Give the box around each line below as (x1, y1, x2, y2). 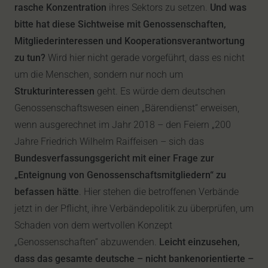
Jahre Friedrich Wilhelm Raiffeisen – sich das (14, 136, 204, 147)
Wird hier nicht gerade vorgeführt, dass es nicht (45, 52, 245, 63)
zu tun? (14, 52, 45, 63)
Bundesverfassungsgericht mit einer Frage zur (14, 153, 214, 164)
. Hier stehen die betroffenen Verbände (79, 186, 239, 197)
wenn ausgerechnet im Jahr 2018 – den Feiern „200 (14, 119, 231, 130)
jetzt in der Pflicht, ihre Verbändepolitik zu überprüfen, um (14, 203, 254, 214)
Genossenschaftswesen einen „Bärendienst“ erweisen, (14, 102, 239, 114)
